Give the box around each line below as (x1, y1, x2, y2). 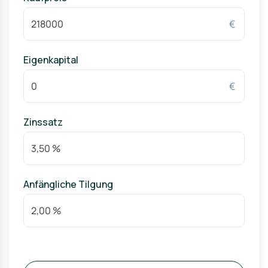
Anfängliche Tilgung (23, 178, 113, 191)
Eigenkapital (23, 53, 78, 66)
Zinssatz (23, 115, 63, 129)
